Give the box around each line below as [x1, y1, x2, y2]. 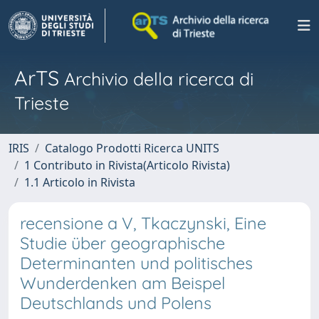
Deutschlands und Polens [20, 293, 211, 313]
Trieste [14, 92, 69, 114]
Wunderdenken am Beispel [20, 273, 225, 293]
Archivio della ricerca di [59, 68, 253, 90]
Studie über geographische [20, 233, 225, 253]
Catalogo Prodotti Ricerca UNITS [45, 140, 219, 156]
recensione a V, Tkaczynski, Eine [20, 213, 266, 234]
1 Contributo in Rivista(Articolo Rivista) [24, 157, 230, 173]
